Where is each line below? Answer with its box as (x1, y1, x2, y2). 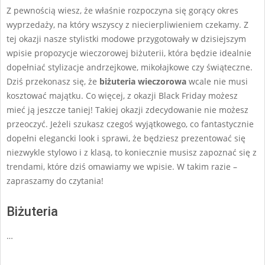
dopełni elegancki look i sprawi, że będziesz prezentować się (7, 132, 245, 144)
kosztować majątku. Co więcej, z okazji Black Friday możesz (7, 89, 238, 101)
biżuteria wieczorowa (99, 75, 189, 87)
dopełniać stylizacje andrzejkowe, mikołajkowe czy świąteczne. (7, 61, 253, 73)
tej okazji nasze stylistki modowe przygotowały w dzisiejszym (7, 33, 246, 44)
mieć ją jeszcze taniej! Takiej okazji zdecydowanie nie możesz (7, 104, 248, 115)
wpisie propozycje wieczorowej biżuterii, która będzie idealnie (7, 47, 251, 59)
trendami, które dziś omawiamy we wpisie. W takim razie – (7, 160, 237, 172)
